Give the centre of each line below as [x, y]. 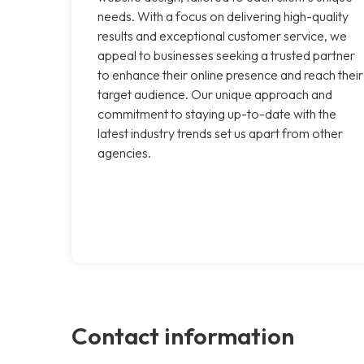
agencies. [124, 152]
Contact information [183, 335]
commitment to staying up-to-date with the [217, 113]
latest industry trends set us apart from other [220, 133]
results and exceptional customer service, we [222, 35]
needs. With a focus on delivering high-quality [223, 16]
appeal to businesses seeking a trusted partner [226, 55]
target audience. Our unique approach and [215, 94]
